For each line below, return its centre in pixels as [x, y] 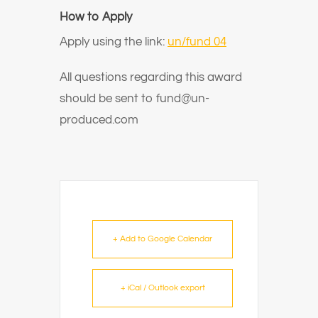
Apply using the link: [114, 42]
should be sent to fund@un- [135, 99]
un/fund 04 [197, 42]
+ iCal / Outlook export [163, 288]
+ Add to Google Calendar [163, 239]
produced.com [99, 120]
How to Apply [97, 17]
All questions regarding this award [151, 77]
